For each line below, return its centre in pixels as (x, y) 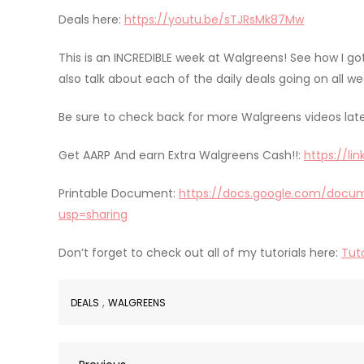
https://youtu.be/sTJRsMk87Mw (214, 19)
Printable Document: (119, 193)
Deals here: (91, 19)
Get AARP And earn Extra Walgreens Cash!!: (181, 155)
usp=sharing (93, 214)
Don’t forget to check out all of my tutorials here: (200, 252)
